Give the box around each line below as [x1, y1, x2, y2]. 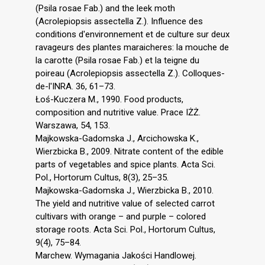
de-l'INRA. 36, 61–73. [35, 80, 115, 92]
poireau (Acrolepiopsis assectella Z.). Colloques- [35, 67, 225, 79]
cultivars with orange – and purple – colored [35, 211, 206, 222]
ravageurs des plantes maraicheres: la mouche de [35, 41, 229, 53]
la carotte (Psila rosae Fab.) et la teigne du [35, 54, 199, 66]
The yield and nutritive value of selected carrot [35, 198, 215, 209]
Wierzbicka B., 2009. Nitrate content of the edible [35, 146, 224, 157]
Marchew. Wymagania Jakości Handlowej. [35, 250, 196, 261]
